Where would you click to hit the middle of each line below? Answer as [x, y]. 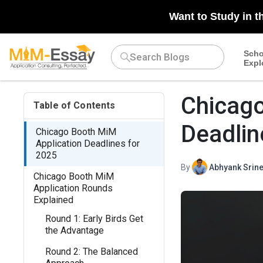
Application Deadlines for [88, 144]
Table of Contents [75, 105]
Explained [53, 200]
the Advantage [75, 230]
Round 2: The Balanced [92, 252]
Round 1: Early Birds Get [94, 219]
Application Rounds [73, 188]
